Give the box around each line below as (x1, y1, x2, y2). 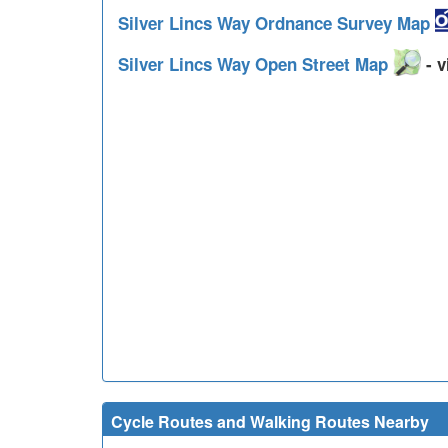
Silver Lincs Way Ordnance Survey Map (118, 11, 435, 35)
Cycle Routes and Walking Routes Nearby (111, 410, 429, 434)
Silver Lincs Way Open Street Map (118, 52, 393, 77)
